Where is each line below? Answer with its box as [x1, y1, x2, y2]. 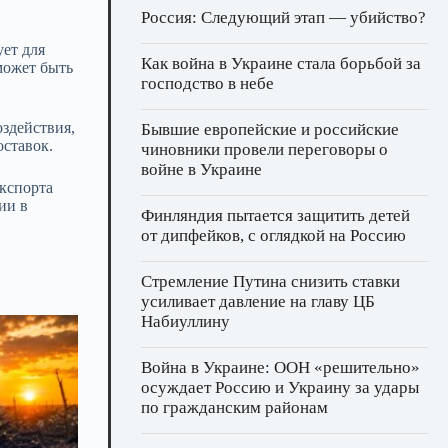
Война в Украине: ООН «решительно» [141, 358, 420, 378]
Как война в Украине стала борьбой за [141, 54, 421, 74]
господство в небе [141, 74, 274, 94]
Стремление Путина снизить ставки [141, 272, 400, 292]
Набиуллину [141, 312, 230, 332]
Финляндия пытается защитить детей [141, 206, 410, 226]
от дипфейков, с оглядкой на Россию [141, 226, 406, 246]
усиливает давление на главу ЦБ [141, 292, 375, 312]
